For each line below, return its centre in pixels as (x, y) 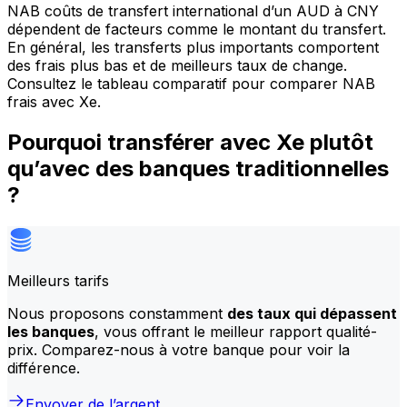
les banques (51, 331)
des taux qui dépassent (312, 313)
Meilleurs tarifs (58, 280)
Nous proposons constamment (117, 313)
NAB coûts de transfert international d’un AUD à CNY (193, 11)
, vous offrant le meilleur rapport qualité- (236, 331)
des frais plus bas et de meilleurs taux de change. (177, 66)
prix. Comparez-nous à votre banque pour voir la (179, 349)
